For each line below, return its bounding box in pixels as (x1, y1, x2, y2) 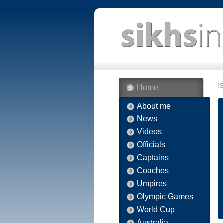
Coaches (137, 166, 169, 175)
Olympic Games (137, 192, 193, 201)
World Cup (137, 205, 175, 214)
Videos (137, 127, 162, 136)
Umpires (137, 179, 167, 188)
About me (137, 102, 171, 110)
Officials (137, 140, 165, 149)
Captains (137, 153, 169, 162)
